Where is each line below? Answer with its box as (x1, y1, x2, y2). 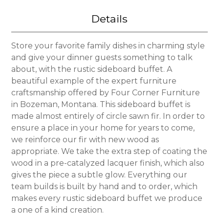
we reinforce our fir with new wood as (11, 134, 159, 144)
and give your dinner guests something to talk (11, 52, 193, 62)
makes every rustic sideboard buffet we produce (11, 193, 202, 203)
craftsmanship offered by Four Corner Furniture (11, 88, 200, 97)
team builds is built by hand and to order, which (11, 181, 197, 191)
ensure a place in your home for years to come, (11, 123, 195, 132)
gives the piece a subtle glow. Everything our (11, 170, 187, 179)
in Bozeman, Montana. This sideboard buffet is (11, 99, 190, 109)
